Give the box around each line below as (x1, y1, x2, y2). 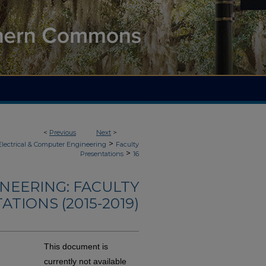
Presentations (80, 150, 123, 158)
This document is (44, 242, 108, 252)
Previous (49, 128, 76, 137)
